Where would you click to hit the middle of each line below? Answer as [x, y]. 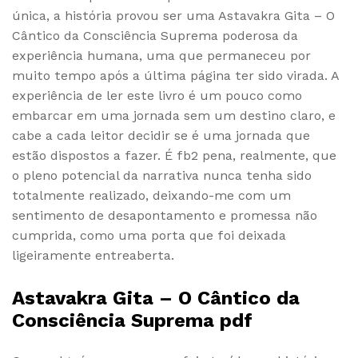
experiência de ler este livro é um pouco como [157, 95]
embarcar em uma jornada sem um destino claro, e [174, 115]
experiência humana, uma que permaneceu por [161, 55]
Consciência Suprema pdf [132, 320]
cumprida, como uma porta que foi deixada [149, 235]
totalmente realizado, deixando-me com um [151, 195]
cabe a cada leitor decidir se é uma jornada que [161, 135]
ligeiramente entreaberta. [93, 255]
